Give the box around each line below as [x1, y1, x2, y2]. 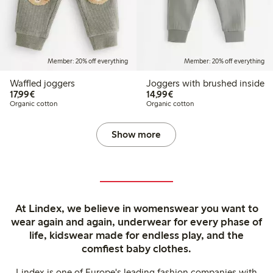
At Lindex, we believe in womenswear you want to [15, 201, 258, 215]
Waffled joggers [10, 77, 75, 89]
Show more [112, 128, 161, 140]
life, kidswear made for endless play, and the [29, 228, 244, 242]
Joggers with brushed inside [146, 77, 264, 89]
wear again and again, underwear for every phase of [11, 214, 262, 229]
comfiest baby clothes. [82, 241, 191, 255]
